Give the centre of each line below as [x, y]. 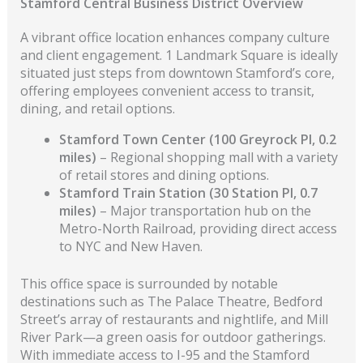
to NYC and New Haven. [130, 246]
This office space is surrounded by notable [149, 283]
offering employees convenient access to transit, [167, 90]
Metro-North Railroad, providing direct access [198, 228]
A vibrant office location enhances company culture [175, 37]
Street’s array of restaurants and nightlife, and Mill [174, 319]
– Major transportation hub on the [203, 210]
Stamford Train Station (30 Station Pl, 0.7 [188, 192]
